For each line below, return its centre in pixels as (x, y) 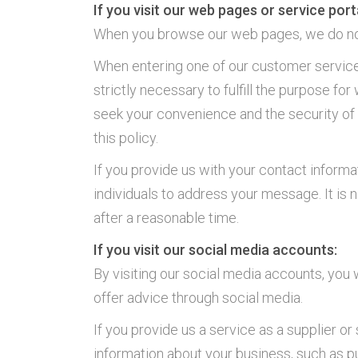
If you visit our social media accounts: (215, 250)
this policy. (126, 138)
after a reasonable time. (166, 218)
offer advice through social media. (198, 298)
